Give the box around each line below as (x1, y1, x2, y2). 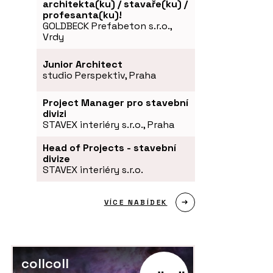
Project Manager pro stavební (43, 96, 188, 109)
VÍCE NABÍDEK (104, 197, 168, 207)
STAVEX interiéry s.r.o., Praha (43, 118, 174, 131)
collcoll (21, 254, 69, 272)
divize (43, 152, 70, 165)
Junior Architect (43, 57, 122, 71)
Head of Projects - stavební (43, 141, 176, 154)
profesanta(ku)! (43, 8, 122, 21)
